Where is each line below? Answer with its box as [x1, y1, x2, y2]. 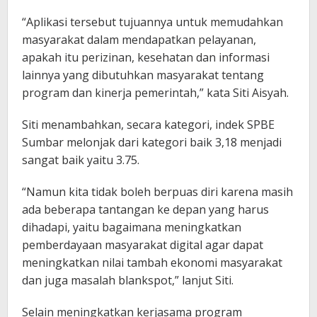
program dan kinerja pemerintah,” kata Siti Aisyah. [22, 84, 289, 100]
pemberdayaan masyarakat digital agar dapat [22, 236, 263, 253]
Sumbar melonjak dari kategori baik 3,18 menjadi [22, 134, 282, 150]
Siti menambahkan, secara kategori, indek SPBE [22, 116, 275, 132]
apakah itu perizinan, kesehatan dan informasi [22, 49, 270, 65]
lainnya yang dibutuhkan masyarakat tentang [22, 67, 264, 83]
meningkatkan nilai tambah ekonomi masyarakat [22, 254, 282, 270]
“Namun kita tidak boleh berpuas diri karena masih [22, 183, 293, 200]
